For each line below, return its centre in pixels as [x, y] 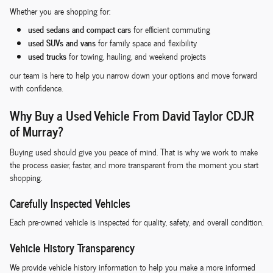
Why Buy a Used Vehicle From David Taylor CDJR [132, 115]
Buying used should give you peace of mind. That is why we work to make [134, 152]
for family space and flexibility [146, 43]
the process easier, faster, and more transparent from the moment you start [134, 165]
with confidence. [36, 88]
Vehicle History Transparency [72, 248]
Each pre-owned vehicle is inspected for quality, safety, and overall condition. [136, 222]
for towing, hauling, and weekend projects [136, 57]
